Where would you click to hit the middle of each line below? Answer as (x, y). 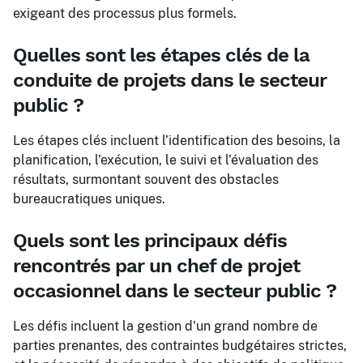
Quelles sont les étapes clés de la (161, 55)
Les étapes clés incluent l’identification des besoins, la (177, 141)
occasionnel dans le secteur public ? (175, 291)
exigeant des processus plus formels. (125, 13)
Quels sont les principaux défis (150, 241)
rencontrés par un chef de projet (156, 266)
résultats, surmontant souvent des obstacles (146, 179)
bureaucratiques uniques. (89, 199)
